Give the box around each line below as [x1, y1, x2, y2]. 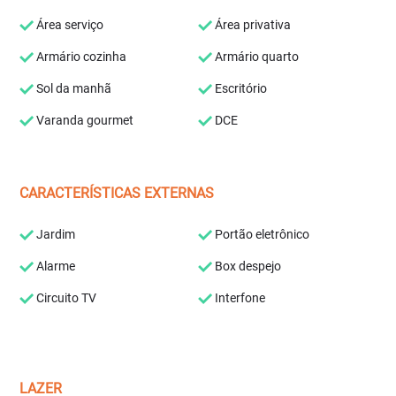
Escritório [212, 81, 267, 95]
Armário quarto [212, 49, 299, 64]
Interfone [212, 291, 265, 305]
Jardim [34, 227, 76, 241]
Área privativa [212, 18, 291, 32]
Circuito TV [34, 291, 97, 305]
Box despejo [212, 259, 281, 273]
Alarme [34, 259, 76, 273]
